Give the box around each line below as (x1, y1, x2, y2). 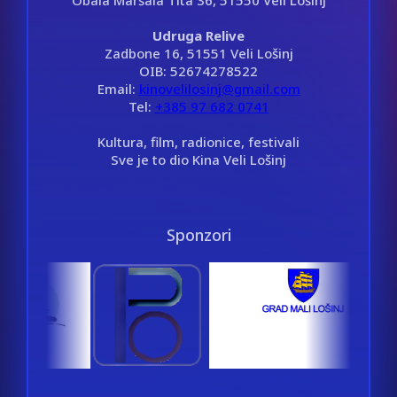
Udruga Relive (152, 26, 245, 44)
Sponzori (166, 223, 231, 245)
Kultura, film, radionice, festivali (97, 132, 300, 151)
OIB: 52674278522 (139, 61, 258, 80)
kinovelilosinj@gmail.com (138, 79, 300, 97)
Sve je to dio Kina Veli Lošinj (111, 150, 286, 168)
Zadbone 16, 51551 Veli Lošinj (104, 43, 293, 62)
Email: (97, 79, 139, 97)
